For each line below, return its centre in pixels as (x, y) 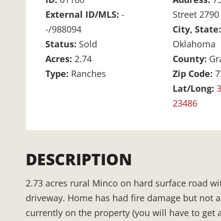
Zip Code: (194, 74)
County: (191, 59)
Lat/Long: (194, 89)
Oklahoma (194, 44)
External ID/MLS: (83, 15)
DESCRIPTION (79, 159)
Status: (62, 44)
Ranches (89, 74)
